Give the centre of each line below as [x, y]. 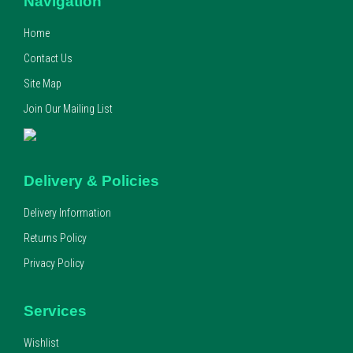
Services [55, 310]
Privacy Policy [54, 264]
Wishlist [41, 342]
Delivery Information [67, 213]
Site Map [43, 83]
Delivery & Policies [91, 181]
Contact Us [48, 58]
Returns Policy [55, 238]
